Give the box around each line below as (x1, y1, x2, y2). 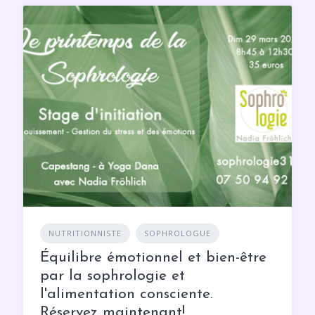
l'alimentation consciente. (40, 287, 213, 302)
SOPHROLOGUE (144, 228, 211, 239)
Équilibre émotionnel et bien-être (40, 250, 266, 266)
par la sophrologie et (40, 269, 185, 284)
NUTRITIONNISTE (49, 228, 122, 239)
